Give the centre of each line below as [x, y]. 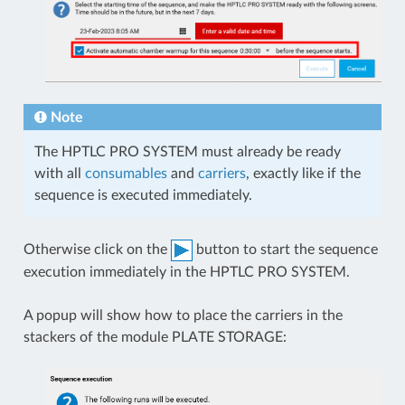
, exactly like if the [303, 174]
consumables [126, 174]
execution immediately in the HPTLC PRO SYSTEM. [186, 273]
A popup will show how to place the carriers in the [183, 316]
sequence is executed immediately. [143, 196]
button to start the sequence [285, 250]
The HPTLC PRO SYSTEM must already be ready [187, 152]
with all [59, 174]
